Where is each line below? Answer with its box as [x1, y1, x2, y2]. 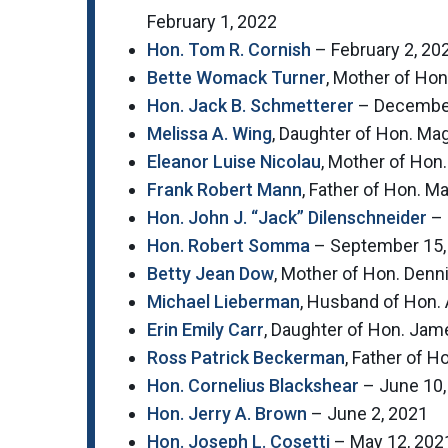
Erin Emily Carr [147, 319, 264, 341]
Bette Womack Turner [147, 67, 326, 89]
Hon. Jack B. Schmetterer [147, 95, 354, 117]
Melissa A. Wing [147, 123, 272, 145]
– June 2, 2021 [307, 403, 428, 425]
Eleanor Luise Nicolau [147, 151, 321, 173]
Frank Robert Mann [147, 179, 302, 201]
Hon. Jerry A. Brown [147, 403, 307, 425]
